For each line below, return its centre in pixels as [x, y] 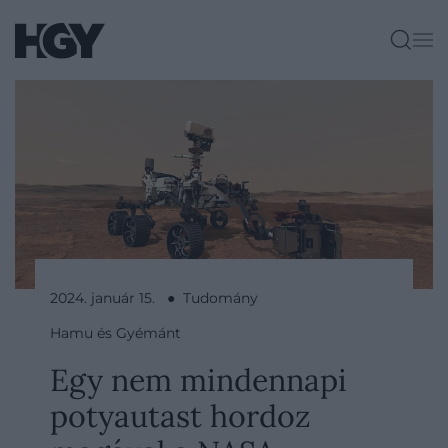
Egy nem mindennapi [198, 379]
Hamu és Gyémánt [115, 333]
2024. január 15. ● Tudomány [154, 298]
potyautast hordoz [180, 415]
